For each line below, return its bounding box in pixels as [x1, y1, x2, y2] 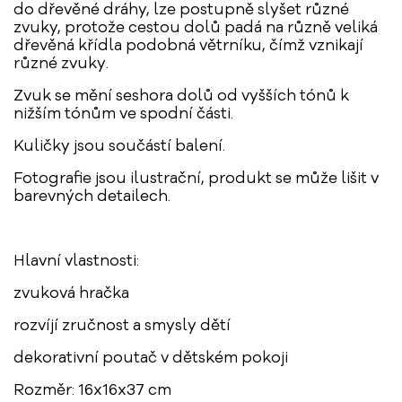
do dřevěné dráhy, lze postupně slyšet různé [13, 3, 349, 18]
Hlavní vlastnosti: [13, 254, 139, 269]
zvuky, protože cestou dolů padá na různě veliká [13, 21, 378, 36]
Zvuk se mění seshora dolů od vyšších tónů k [13, 89, 349, 104]
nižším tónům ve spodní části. [13, 107, 233, 122]
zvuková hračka [13, 286, 129, 301]
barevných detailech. [13, 189, 170, 205]
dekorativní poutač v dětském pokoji [13, 351, 288, 366]
